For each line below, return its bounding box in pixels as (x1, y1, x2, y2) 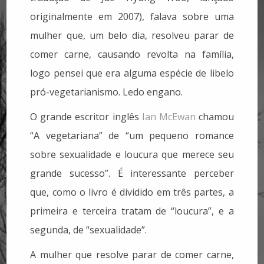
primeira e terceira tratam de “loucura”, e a (30, 204, 234, 218)
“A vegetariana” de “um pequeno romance (30, 129, 234, 143)
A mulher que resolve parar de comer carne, (30, 248, 234, 262)
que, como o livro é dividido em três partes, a (30, 186, 234, 199)
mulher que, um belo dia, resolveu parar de (30, 29, 234, 42)
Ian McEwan (141, 110, 196, 124)
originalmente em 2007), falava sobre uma (30, 10, 234, 24)
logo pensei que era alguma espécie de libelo (30, 67, 234, 80)
